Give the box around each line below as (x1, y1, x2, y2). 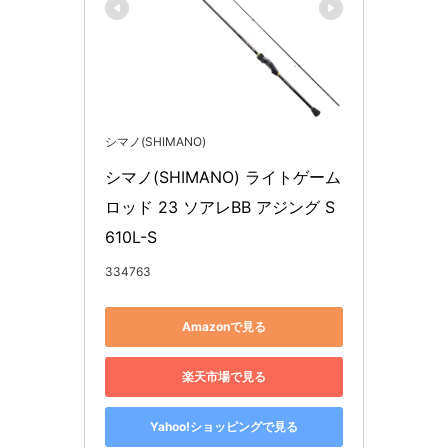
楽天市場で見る (182, 369, 266, 385)
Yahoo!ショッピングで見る (150, 419, 298, 435)
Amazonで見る (182, 319, 266, 335)
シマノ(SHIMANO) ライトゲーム (105, 166, 341, 187)
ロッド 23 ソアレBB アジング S (105, 196, 335, 217)
